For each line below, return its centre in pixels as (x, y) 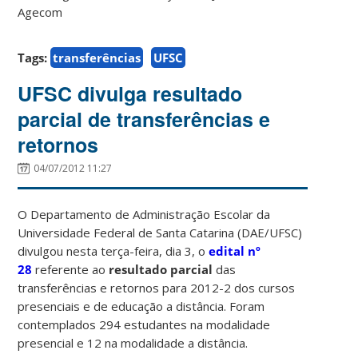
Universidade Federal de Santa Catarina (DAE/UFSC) (160, 232)
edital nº (235, 251)
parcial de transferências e (144, 119)
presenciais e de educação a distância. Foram (141, 306)
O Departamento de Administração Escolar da (144, 214)
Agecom (40, 12)
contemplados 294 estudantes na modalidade (144, 324)
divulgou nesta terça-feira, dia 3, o (113, 251)
